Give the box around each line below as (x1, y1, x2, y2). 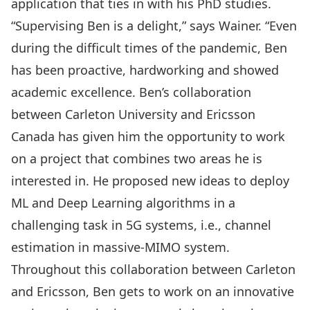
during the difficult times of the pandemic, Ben (11, 39, 287, 56)
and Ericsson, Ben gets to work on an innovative (11, 282, 294, 300)
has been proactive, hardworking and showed (11, 61, 279, 78)
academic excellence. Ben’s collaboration (11, 83, 251, 100)
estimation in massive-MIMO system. (11, 238, 230, 255)
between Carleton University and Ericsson (11, 105, 255, 122)
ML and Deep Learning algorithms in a (11, 194, 235, 211)
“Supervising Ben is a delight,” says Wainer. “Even (11, 17, 297, 34)
